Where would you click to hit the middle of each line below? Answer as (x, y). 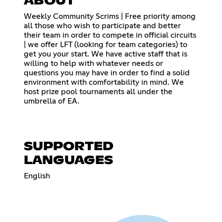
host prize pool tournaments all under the (98, 91)
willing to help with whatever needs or (93, 63)
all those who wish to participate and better (102, 26)
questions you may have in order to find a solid (107, 73)
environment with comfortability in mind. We (104, 82)
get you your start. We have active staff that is (106, 54)
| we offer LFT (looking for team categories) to (106, 44)
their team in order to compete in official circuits (110, 35)
